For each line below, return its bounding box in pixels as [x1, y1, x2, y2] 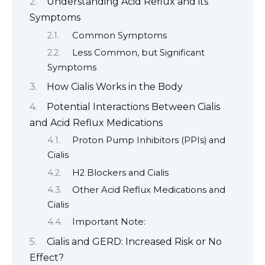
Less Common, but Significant [72, 47, 205, 58]
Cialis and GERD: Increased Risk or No [47, 235, 222, 247]
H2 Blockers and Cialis [72, 167, 169, 178]
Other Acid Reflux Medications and [72, 184, 225, 195]
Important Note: [72, 216, 146, 228]
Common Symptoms [72, 30, 167, 41]
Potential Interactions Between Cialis [47, 101, 220, 112]
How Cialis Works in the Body [47, 81, 183, 93]
